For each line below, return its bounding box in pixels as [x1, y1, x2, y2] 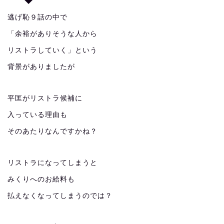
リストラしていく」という [7, 46, 97, 54]
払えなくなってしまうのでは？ [7, 192, 112, 199]
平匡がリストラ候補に [7, 94, 82, 102]
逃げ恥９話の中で [7, 13, 67, 21]
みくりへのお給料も [7, 175, 75, 183]
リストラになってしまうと [7, 159, 97, 166]
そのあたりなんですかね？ [7, 127, 97, 135]
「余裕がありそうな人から [7, 30, 97, 37]
